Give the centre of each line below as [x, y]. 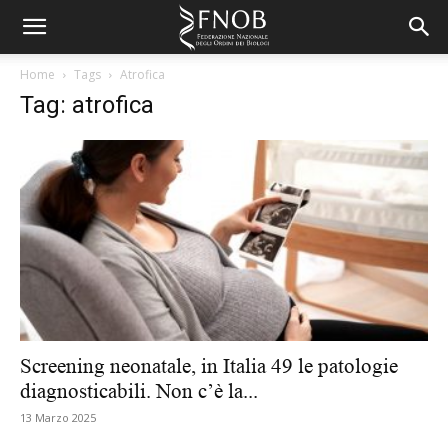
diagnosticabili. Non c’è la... [139, 391]
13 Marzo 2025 [58, 418]
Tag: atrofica [87, 105]
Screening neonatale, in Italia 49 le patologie [209, 366]
